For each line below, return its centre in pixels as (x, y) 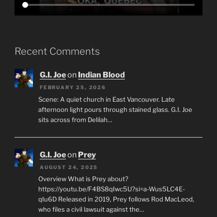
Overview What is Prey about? (83, 179)
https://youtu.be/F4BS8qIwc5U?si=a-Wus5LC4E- (111, 189)
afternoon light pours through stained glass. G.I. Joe (115, 109)
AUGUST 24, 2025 (69, 167)
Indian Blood (101, 75)
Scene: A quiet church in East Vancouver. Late (106, 99)
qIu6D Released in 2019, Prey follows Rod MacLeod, (116, 199)
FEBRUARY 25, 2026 (73, 87)
